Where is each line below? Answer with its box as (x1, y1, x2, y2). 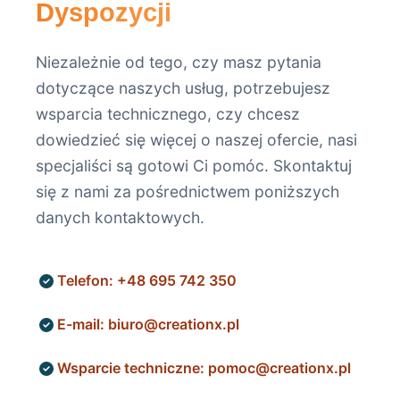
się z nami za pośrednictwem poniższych (36, 182, 339, 201)
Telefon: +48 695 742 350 (57, 271, 237, 289)
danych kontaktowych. (36, 208, 204, 227)
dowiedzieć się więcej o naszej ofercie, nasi (36, 130, 357, 149)
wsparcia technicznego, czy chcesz (36, 104, 300, 123)
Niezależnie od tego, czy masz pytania (36, 53, 321, 71)
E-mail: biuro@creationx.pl (57, 315, 239, 333)
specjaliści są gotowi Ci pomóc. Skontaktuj (36, 156, 352, 175)
